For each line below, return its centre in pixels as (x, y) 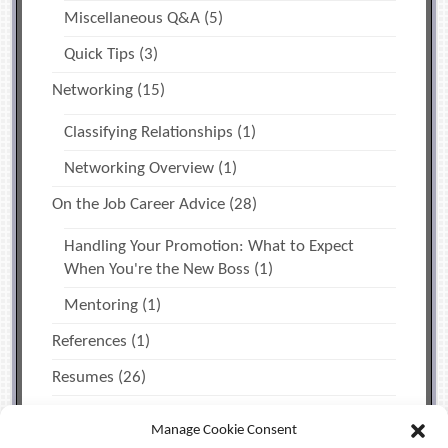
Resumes (83, 378)
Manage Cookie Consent (224, 430)
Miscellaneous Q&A (132, 19)
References (90, 342)
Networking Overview (139, 169)
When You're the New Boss (157, 270)
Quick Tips (100, 55)
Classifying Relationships (149, 133)
